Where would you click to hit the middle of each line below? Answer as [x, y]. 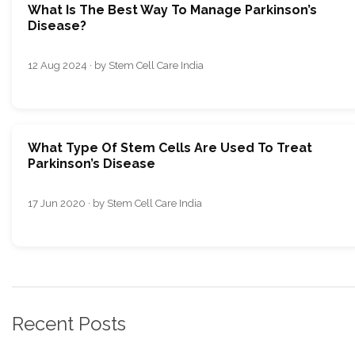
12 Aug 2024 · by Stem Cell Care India [116, 65]
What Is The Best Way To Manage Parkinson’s [172, 10]
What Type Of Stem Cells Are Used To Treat [170, 148]
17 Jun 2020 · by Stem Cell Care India [115, 203]
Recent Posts [69, 324]
